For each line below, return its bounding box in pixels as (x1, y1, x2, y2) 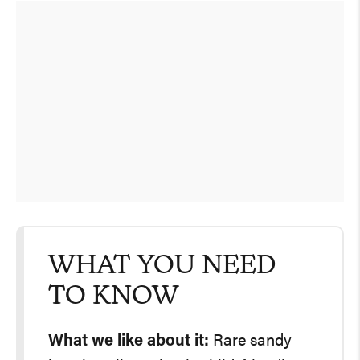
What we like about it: (48, 333, 209, 350)
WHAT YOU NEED (48, 253, 276, 280)
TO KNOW (48, 284, 179, 310)
